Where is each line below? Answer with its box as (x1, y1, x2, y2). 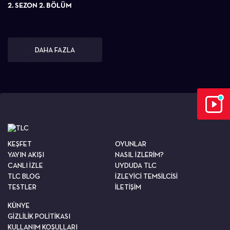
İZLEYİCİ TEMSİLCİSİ (115, 171, 178, 180)
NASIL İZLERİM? (115, 150, 164, 159)
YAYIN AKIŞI (8, 150, 44, 159)
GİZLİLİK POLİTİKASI (8, 212, 70, 220)
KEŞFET (8, 139, 32, 148)
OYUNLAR (115, 139, 146, 148)
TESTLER (8, 182, 36, 191)
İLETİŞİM (115, 182, 141, 191)
